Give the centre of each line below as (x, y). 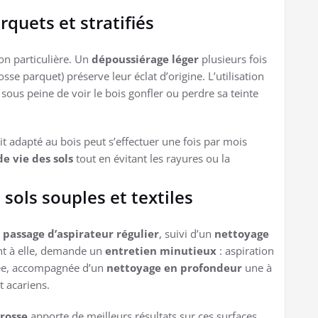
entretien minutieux (161, 250)
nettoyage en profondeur (174, 267)
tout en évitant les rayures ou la (152, 158)
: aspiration (245, 250)
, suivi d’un (187, 233)
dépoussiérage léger (145, 59)
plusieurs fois (233, 59)
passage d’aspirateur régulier (81, 233)
